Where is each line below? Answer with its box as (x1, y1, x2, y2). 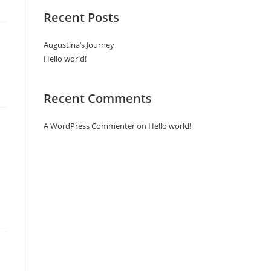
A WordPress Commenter (44, 120, 135, 131)
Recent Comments (44, 90, 152, 106)
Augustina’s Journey (44, 39, 115, 50)
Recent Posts (44, 9, 120, 25)
